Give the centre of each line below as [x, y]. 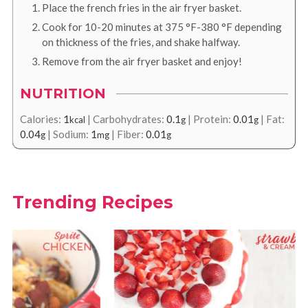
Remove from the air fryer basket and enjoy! [142, 62]
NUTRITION [63, 94]
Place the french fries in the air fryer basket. [141, 8]
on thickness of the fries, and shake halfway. [141, 42]
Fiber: [131, 134]
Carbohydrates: [129, 119]
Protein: [213, 119]
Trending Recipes [92, 202]
